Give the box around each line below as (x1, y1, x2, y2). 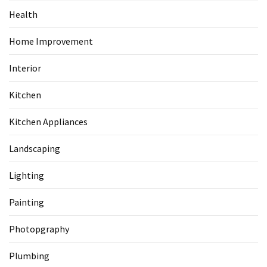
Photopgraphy (9, 223, 69, 235)
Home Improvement (9, 35, 93, 48)
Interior (9, 62, 41, 74)
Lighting (9, 169, 44, 182)
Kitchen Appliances (9, 116, 88, 128)
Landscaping (9, 142, 60, 155)
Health (9, 8, 38, 21)
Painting (9, 196, 44, 209)
